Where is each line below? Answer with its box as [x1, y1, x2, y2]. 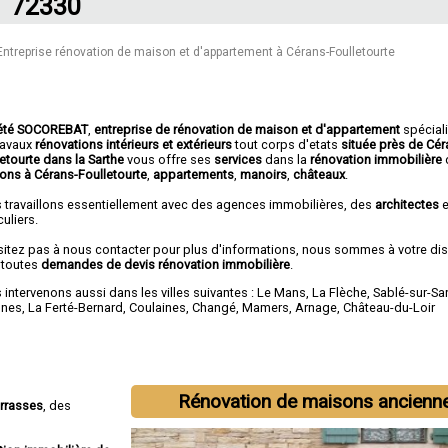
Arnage [295, 299, 338, 315]
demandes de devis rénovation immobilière [41, 256, 291, 272]
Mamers [242, 299, 290, 315]
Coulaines [129, 299, 187, 315]
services [214, 151, 263, 167]
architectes [375, 196, 440, 212]
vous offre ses [127, 151, 215, 167]
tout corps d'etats [232, 136, 342, 152]
